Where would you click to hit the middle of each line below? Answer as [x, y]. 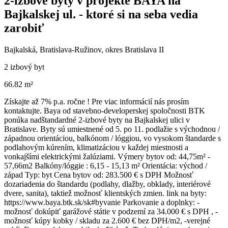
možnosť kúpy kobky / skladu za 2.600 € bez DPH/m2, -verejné [107, 220]
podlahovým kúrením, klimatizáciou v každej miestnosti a [96, 147]
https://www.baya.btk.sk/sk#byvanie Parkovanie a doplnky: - [102, 202]
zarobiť [24, 28]
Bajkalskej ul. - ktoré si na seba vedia [101, 15]
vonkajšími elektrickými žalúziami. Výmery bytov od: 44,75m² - [107, 156]
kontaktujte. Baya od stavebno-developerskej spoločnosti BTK [105, 110]
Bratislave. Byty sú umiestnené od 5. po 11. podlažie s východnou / [112, 129]
